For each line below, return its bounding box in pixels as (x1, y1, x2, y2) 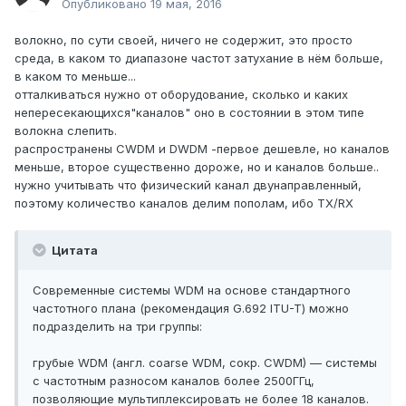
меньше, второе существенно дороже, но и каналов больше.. (14, 159, 379, 175)
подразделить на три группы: (33, 319, 202, 334)
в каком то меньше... (14, 69, 136, 84)
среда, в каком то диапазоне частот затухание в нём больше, (14, 51, 383, 66)
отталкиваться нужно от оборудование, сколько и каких (14, 87, 348, 102)
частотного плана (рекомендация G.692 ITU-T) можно (33, 301, 349, 316)
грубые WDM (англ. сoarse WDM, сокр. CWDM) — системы (33, 355, 377, 371)
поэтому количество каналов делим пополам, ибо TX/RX (14, 196, 353, 211)
